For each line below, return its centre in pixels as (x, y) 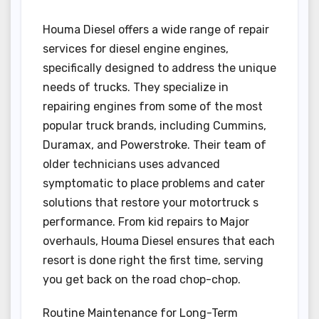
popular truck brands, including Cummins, (155, 126)
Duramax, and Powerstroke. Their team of (155, 145)
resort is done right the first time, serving (153, 261)
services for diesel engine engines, (136, 49)
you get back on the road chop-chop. (142, 280)
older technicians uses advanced (131, 164)
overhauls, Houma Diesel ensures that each (159, 241)
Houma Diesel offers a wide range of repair (156, 30)
